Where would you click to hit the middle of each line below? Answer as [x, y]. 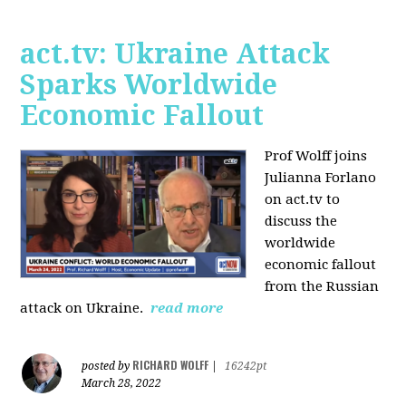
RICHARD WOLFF [171, 365]
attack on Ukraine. [84, 309]
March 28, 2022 [122, 384]
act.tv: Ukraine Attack [175, 54]
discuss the [301, 222]
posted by [107, 367]
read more [187, 309]
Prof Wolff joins [316, 156]
